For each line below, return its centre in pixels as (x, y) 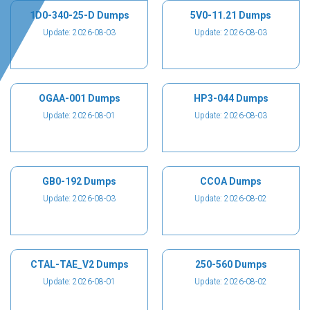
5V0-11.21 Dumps (231, 15)
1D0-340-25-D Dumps (79, 15)
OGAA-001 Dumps (79, 98)
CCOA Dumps (231, 181)
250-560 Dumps (231, 264)
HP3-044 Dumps (231, 98)
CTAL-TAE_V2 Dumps (79, 264)
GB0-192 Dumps (79, 181)
